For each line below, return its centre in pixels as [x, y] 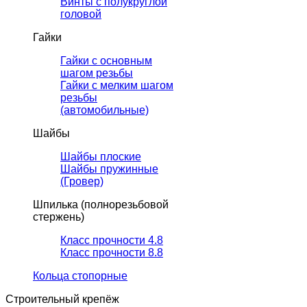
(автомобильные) [105, 110]
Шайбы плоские [101, 157]
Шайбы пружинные [109, 169]
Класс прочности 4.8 [112, 241]
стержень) [59, 217]
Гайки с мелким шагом [117, 86]
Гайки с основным [106, 61]
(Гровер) [82, 182]
